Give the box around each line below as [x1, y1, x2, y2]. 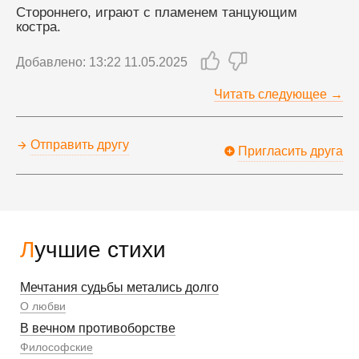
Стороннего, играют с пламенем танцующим [16, 4, 297, 20]
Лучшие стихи [34, 236, 166, 262]
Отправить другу [30, 138, 129, 152]
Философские [20, 340, 93, 353]
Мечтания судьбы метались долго [20, 280, 219, 294]
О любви [20, 299, 66, 313]
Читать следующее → [214, 87, 343, 101]
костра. [16, 18, 61, 34]
